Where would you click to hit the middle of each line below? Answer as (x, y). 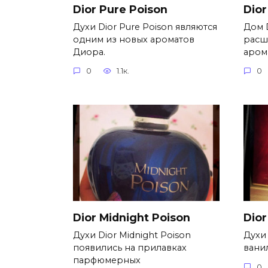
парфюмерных (107, 261)
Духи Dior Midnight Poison (132, 235)
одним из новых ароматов (134, 39)
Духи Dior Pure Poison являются (145, 27)
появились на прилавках (130, 248)
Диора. (89, 52)
